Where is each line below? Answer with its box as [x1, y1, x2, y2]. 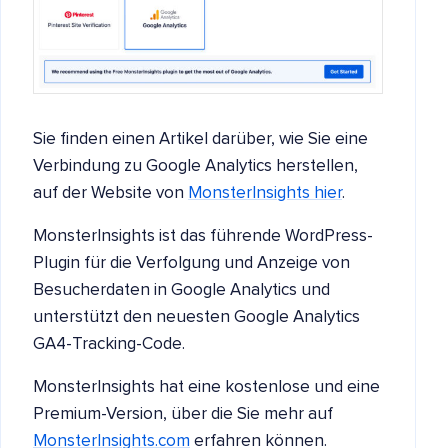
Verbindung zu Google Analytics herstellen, [33, 157, 358, 175]
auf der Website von [33, 184, 188, 202]
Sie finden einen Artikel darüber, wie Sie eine [33, 130, 368, 148]
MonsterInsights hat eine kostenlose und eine [33, 378, 380, 396]
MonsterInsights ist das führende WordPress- [33, 227, 373, 245]
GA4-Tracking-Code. [33, 335, 185, 353]
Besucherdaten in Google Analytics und [33, 281, 330, 299]
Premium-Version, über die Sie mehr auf [33, 405, 333, 423]
